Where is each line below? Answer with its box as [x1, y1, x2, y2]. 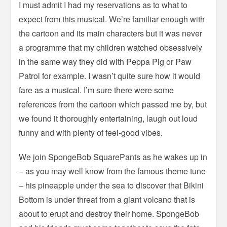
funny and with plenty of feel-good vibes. [19, 127, 163, 139]
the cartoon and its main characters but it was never [19, 27, 203, 40]
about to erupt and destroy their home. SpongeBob [19, 208, 200, 220]
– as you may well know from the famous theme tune [19, 165, 206, 177]
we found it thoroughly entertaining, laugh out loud [19, 112, 198, 125]
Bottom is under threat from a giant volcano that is [19, 194, 196, 206]
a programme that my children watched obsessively [19, 42, 203, 54]
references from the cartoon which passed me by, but [19, 98, 207, 110]
